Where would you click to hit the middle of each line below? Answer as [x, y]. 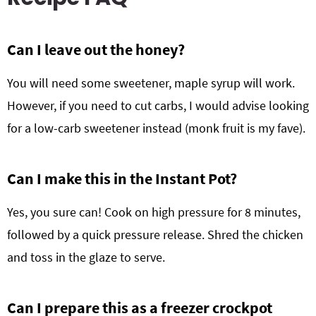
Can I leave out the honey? [98, 50]
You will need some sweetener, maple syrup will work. [151, 83]
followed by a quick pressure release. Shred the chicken [155, 235]
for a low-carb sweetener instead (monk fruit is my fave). [156, 128]
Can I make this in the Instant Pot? [122, 179]
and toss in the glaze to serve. [86, 257]
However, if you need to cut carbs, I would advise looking [158, 105]
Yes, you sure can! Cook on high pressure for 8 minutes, [154, 212]
